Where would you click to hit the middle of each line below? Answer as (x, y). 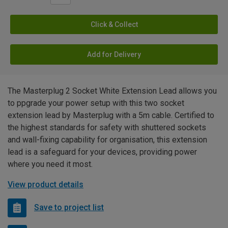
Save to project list (69, 208)
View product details (46, 184)
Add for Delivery (114, 54)
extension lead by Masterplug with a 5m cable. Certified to (111, 115)
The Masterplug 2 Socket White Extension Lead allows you (112, 91)
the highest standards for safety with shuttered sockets (107, 127)
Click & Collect (114, 24)
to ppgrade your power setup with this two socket (96, 103)
